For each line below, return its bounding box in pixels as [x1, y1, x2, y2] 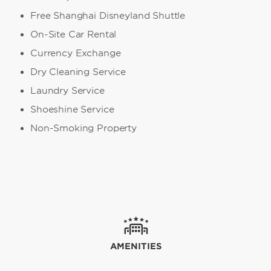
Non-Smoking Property [30, 122, 137, 134]
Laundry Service [30, 85, 105, 96]
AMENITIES [109, 241, 162, 251]
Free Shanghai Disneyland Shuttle [30, 10, 186, 21]
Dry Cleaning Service [30, 66, 126, 77]
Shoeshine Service [30, 103, 114, 115]
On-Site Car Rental [30, 28, 117, 40]
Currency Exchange [30, 47, 121, 59]
